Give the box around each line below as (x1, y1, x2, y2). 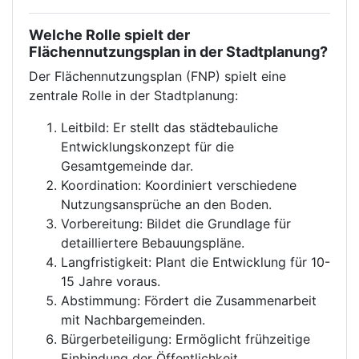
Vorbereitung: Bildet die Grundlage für (61, 216, 291, 232)
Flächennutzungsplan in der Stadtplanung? (29, 43, 328, 60)
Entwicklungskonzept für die (61, 139, 234, 155)
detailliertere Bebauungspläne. (61, 235, 244, 251)
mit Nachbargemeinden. (61, 312, 205, 328)
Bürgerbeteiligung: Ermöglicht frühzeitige (61, 331, 310, 347)
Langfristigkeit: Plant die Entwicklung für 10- (61, 254, 330, 270)
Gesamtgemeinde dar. (61, 158, 193, 174)
